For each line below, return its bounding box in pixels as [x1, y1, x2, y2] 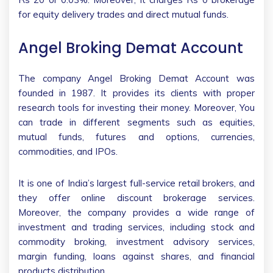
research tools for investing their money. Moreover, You [18, 101, 255, 113]
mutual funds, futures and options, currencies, [18, 130, 255, 143]
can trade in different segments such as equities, [18, 116, 255, 128]
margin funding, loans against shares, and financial [18, 250, 255, 262]
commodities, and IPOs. [18, 145, 118, 157]
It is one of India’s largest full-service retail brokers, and [18, 177, 255, 189]
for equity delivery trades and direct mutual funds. [18, 8, 231, 20]
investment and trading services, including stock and [18, 221, 255, 233]
